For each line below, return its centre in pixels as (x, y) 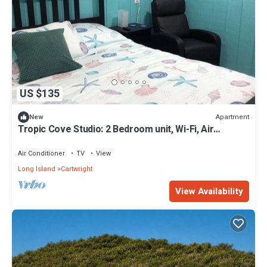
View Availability (209, 192)
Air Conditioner (41, 154)
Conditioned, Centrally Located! (86, 140)
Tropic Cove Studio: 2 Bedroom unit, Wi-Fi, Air (116, 130)
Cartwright (77, 169)
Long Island (37, 169)
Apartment (232, 117)
